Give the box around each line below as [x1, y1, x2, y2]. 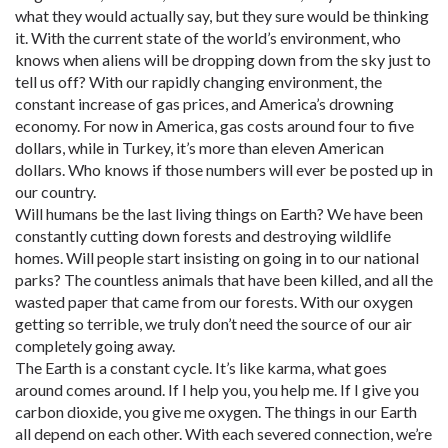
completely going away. [15, 336, 175, 355]
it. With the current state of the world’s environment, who [15, 28, 401, 47]
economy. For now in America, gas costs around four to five [15, 116, 414, 135]
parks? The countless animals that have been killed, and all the [15, 270, 433, 289]
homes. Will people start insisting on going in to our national [15, 248, 419, 267]
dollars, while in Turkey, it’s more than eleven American [15, 138, 384, 157]
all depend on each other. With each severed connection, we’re [15, 424, 432, 443]
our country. [15, 182, 96, 201]
